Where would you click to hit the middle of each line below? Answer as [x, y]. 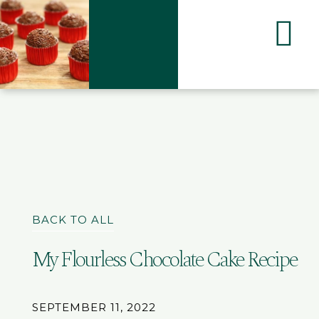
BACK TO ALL [73, 220]
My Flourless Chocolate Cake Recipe [164, 260]
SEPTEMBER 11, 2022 [94, 307]
